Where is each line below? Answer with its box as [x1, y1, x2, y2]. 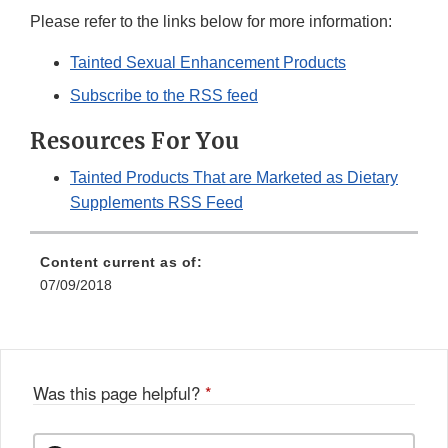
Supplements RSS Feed [70, 193, 243, 211]
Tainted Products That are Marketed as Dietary [70, 168, 398, 186]
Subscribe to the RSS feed [70, 86, 258, 104]
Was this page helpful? [33, 380, 205, 405]
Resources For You [30, 126, 240, 155]
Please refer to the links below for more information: [30, 12, 392, 30]
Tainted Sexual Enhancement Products [70, 53, 346, 71]
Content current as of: [40, 253, 202, 270]
